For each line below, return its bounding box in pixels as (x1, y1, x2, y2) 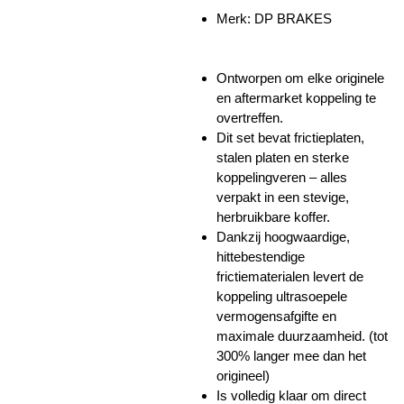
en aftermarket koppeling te (216, 90, 376, 106)
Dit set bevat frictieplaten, (216, 130, 364, 145)
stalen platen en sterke (216, 150, 349, 165)
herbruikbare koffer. (216, 209, 330, 225)
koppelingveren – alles (216, 170, 347, 185)
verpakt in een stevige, (216, 189, 349, 205)
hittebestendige (216, 249, 305, 264)
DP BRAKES (254, 10, 332, 26)
